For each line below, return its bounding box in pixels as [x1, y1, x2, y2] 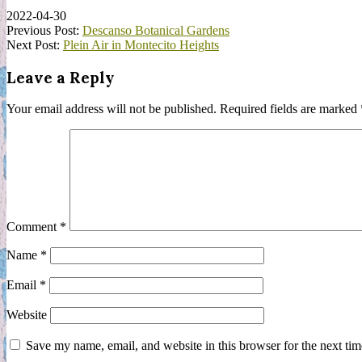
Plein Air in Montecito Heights [63, 37, 219, 52]
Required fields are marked [220, 102, 360, 116]
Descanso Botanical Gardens [82, 23, 229, 37]
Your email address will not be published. [6, 102, 217, 116]
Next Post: [6, 37, 63, 52]
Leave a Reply [6, 67, 114, 87]
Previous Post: [6, 23, 82, 37]
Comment [6, 220, 60, 234]
